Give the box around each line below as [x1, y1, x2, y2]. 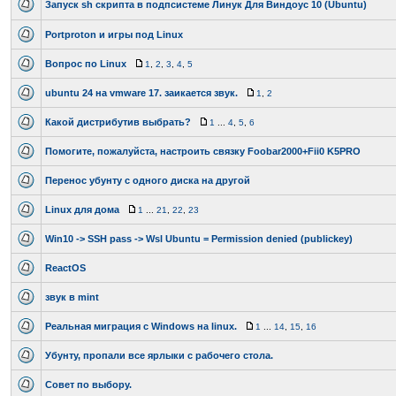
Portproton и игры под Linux [45, 29, 183, 40]
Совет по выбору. [45, 379, 132, 390]
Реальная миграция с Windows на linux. [45, 321, 237, 331]
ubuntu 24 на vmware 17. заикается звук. [45, 88, 238, 98]
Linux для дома [45, 204, 119, 215]
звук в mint [45, 292, 99, 302]
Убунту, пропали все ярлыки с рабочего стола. [45, 350, 273, 361]
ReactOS [45, 263, 86, 273]
